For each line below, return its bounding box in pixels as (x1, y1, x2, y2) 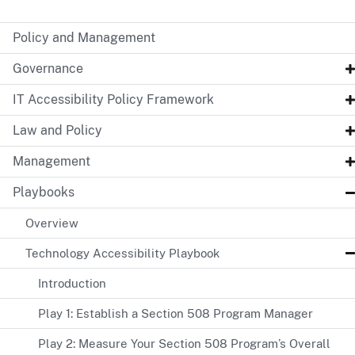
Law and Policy (13, 122, 102, 138)
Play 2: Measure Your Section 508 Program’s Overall (38, 336, 330, 350)
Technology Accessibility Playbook (25, 246, 219, 260)
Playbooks (13, 184, 74, 200)
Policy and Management (13, 29, 155, 45)
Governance (13, 60, 83, 76)
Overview (25, 216, 78, 230)
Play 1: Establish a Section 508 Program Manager (38, 306, 313, 320)
